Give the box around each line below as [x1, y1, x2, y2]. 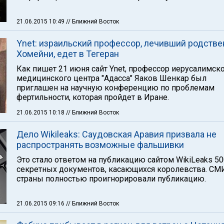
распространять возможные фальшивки [16, 139, 184, 150]
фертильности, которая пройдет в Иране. [16, 92, 169, 102]
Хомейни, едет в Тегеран [16, 48, 119, 59]
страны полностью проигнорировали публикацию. [16, 174, 206, 183]
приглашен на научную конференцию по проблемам [16, 83, 214, 92]
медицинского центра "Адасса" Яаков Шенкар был [16, 73, 206, 83]
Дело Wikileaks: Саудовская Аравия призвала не [16, 129, 216, 139]
